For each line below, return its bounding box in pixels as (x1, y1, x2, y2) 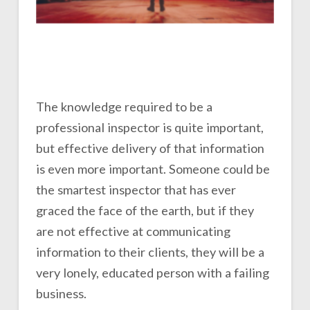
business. (35, 285, 86, 301)
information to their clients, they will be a (35, 244, 264, 259)
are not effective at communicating (35, 223, 230, 239)
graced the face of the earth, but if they (35, 202, 254, 218)
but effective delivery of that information (35, 140, 264, 156)
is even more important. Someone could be (35, 161, 270, 176)
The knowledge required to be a (35, 98, 212, 114)
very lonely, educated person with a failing (35, 264, 269, 280)
